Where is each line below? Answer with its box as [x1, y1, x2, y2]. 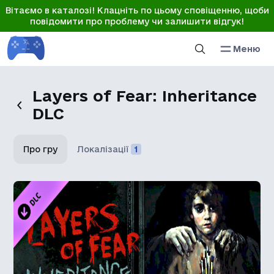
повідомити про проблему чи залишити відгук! [30, 17, 244, 26]
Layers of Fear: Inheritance [32, 87, 257, 105]
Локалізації [77, 144, 129, 154]
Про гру [23, 144, 58, 154]
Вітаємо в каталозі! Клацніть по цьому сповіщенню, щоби [5, 6, 269, 15]
